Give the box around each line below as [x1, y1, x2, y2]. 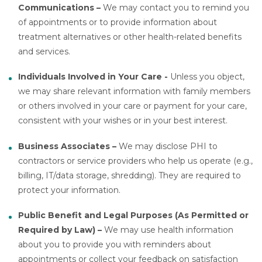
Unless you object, [168, 71, 245, 82]
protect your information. [18, 184, 121, 195]
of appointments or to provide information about [18, 17, 218, 28]
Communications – [18, 2, 104, 13]
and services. [18, 46, 71, 57]
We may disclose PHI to [119, 140, 218, 151]
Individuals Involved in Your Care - [18, 71, 168, 82]
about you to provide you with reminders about [18, 239, 212, 250]
